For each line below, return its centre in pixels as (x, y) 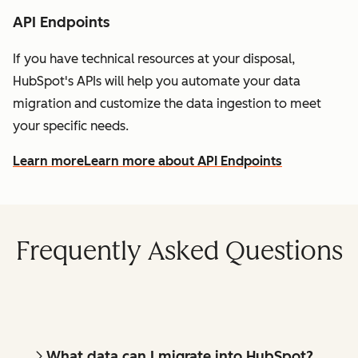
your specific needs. (71, 126)
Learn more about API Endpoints (183, 161)
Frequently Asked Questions (179, 251)
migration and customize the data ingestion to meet (167, 104)
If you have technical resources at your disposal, (154, 59)
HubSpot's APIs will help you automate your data (157, 82)
